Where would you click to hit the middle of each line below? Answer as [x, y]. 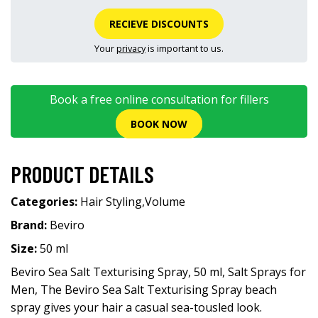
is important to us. [185, 48]
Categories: [45, 202]
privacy [131, 48]
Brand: [30, 225]
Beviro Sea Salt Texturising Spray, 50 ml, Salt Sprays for [158, 272]
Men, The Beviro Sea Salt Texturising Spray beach [144, 290]
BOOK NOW [159, 124]
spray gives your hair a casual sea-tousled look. [136, 307]
